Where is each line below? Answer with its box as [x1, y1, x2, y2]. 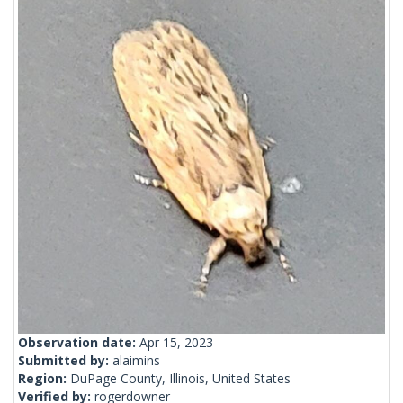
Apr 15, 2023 [139, 334, 213, 352]
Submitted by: [18, 352, 112, 370]
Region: [18, 370, 70, 388]
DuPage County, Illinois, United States [70, 370, 291, 388]
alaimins [112, 352, 160, 370]
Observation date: [18, 334, 139, 352]
